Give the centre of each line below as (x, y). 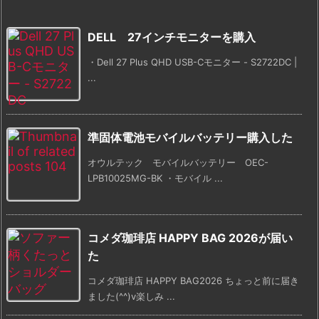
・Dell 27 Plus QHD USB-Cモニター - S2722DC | (192, 62)
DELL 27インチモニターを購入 (172, 37)
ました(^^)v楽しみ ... (131, 297)
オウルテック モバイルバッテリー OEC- (178, 163)
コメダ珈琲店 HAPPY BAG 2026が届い (190, 238)
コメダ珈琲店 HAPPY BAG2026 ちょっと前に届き (193, 281)
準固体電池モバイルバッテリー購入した (190, 138)
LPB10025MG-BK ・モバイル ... (155, 178)
